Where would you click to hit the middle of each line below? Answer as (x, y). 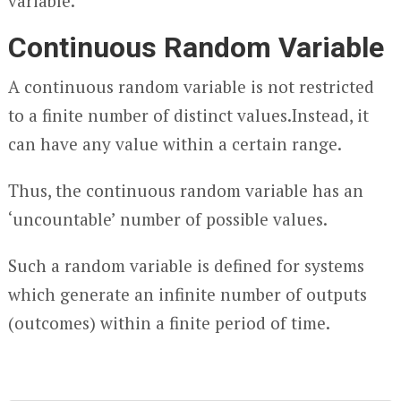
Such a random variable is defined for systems (186, 265)
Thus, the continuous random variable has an (185, 190)
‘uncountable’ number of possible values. (167, 219)
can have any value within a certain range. (175, 144)
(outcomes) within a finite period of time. (169, 323)
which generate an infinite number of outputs (187, 294)
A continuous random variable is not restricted (191, 86)
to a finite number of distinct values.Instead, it (188, 115)
